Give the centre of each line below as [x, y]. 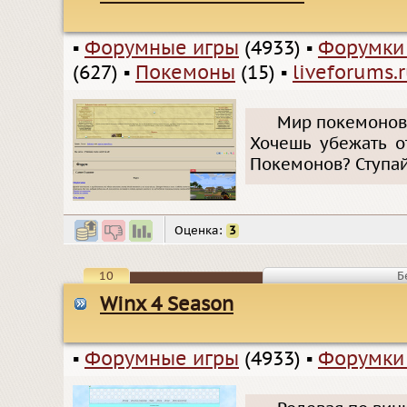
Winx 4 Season [167, 305]
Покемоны [185, 73]
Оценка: [200, 231]
